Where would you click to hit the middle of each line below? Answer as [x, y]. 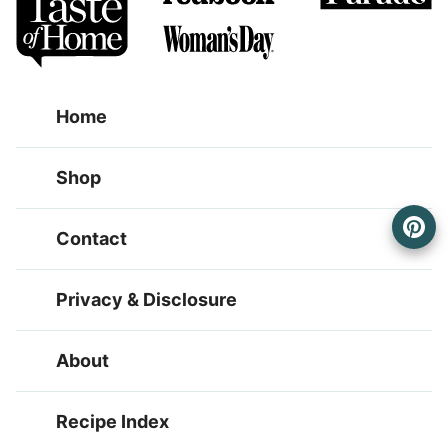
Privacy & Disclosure [146, 300]
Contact [91, 239]
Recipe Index [112, 422]
